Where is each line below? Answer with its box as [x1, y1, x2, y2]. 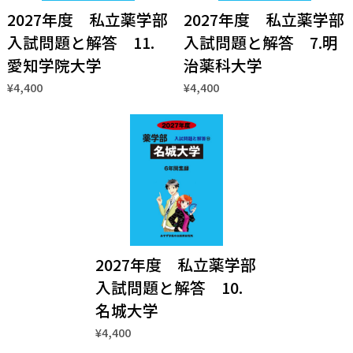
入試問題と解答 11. [6, 31, 154, 54]
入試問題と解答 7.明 [183, 31, 338, 54]
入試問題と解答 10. [95, 276, 243, 299]
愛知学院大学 [6, 54, 102, 77]
